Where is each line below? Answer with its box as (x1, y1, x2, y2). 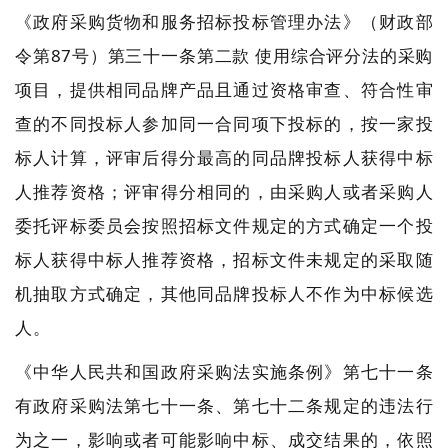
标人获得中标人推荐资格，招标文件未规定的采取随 (15, 248, 433, 271)
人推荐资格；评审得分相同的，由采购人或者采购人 (15, 180, 433, 203)
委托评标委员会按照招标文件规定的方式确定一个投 (15, 214, 433, 237)
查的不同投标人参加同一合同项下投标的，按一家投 (15, 112, 433, 135)
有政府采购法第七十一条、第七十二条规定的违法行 (15, 394, 433, 417)
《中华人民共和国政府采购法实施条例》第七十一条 (15, 360, 433, 383)
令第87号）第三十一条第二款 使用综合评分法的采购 (15, 44, 433, 67)
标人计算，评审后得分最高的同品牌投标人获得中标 (15, 146, 433, 169)
